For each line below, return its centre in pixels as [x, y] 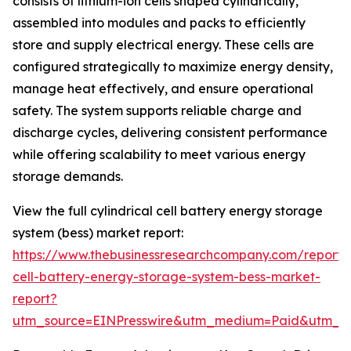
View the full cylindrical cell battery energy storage [168, 211]
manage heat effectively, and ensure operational [163, 89]
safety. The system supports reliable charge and [157, 111]
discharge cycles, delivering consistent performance [170, 133]
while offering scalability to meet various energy [159, 155]
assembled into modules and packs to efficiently [159, 23]
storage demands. [68, 177]
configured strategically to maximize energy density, [173, 67]
